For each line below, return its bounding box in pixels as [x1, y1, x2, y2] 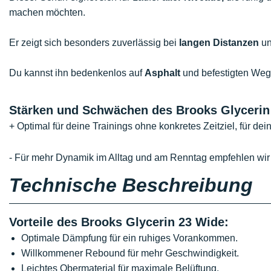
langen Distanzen [179, 38, 259, 48]
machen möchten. [9, 7, 85, 18]
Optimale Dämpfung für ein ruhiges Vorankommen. [21, 233, 238, 243]
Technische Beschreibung [9, 174, 253, 196]
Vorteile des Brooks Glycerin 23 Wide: [9, 215, 229, 229]
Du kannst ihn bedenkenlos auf [9, 68, 145, 78]
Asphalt [145, 68, 180, 78]
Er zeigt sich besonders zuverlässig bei [9, 38, 179, 48]
